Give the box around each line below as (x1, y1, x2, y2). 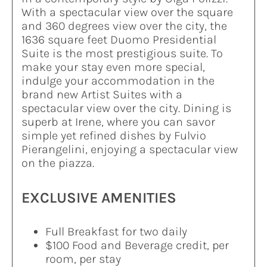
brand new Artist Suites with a (21, 88, 182, 102)
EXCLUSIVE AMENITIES (21, 188, 176, 206)
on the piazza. (21, 156, 94, 170)
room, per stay (45, 252, 121, 266)
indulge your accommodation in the (21, 74, 215, 88)
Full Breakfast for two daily (45, 224, 187, 238)
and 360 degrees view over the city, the (21, 19, 227, 33)
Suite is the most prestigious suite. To (21, 46, 223, 61)
